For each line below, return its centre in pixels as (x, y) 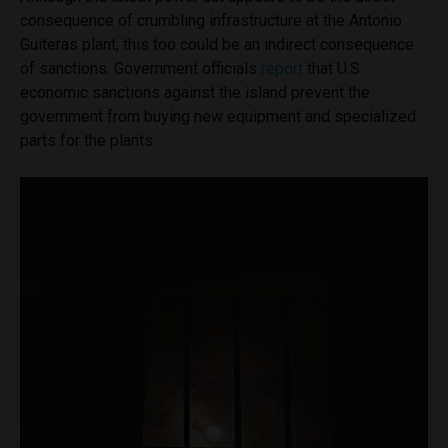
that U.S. (333, 68)
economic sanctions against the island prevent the (195, 92)
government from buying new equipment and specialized (218, 116)
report (282, 68)
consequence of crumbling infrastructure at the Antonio (211, 20)
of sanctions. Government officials (140, 68)
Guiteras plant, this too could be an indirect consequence (217, 44)
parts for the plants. (90, 140)
